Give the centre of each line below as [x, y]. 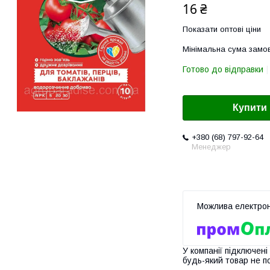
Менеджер [211, 147]
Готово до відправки [223, 69]
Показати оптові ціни [222, 29]
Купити [250, 108]
